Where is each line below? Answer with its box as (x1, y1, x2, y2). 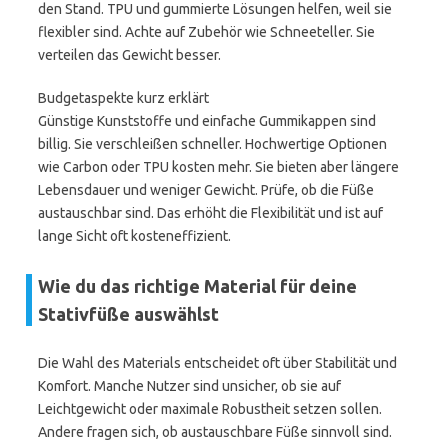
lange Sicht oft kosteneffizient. (38, 228, 231, 244)
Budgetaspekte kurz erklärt (38, 90, 209, 106)
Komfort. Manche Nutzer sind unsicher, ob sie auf (38, 378, 341, 394)
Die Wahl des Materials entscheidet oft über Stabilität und (38, 355, 397, 371)
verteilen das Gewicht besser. (38, 47, 221, 63)
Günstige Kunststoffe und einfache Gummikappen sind (38, 113, 376, 129)
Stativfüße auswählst (38, 304, 219, 324)
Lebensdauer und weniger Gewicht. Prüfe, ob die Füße (38, 182, 374, 198)
